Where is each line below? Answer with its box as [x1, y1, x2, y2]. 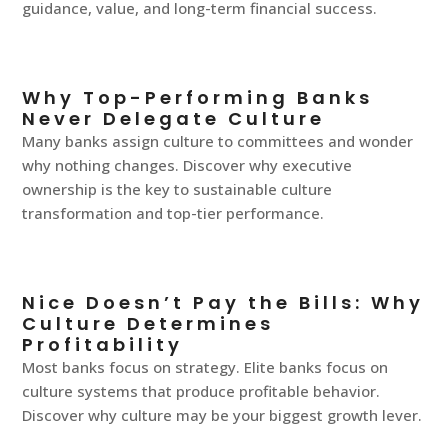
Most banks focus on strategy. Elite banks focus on [22, 357, 389, 378]
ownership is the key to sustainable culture [22, 179, 333, 200]
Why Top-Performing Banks [22, 85, 374, 111]
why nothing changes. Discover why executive [22, 155, 353, 176]
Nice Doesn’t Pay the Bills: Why [22, 290, 425, 316]
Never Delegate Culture [22, 106, 326, 132]
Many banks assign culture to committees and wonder [22, 131, 414, 152]
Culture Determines [22, 311, 275, 337]
